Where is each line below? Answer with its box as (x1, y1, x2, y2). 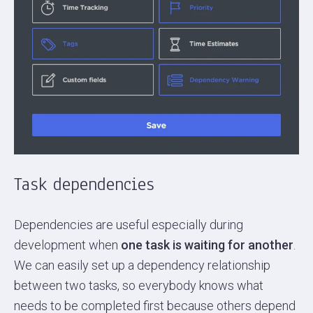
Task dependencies (14, 172, 154, 197)
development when (14, 238, 121, 253)
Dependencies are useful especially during (14, 217, 243, 233)
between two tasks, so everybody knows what (14, 278, 263, 293)
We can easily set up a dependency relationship (14, 258, 270, 273)
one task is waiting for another (121, 238, 293, 253)
